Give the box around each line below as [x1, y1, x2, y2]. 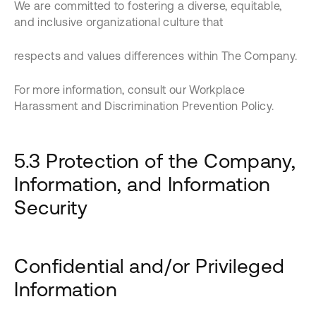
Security [14, 196, 88, 219]
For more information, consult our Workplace [14, 83, 245, 96]
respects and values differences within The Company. [14, 49, 298, 62]
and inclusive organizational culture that [14, 16, 224, 28]
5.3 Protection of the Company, [14, 150, 296, 172]
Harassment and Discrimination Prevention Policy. [14, 99, 274, 112]
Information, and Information [14, 173, 271, 195]
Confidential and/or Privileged [14, 255, 285, 277]
